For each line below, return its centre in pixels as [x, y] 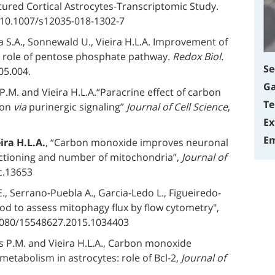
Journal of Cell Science [177, 107]
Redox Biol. [198, 56]
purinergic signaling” [76, 107]
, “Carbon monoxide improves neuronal [137, 142]
